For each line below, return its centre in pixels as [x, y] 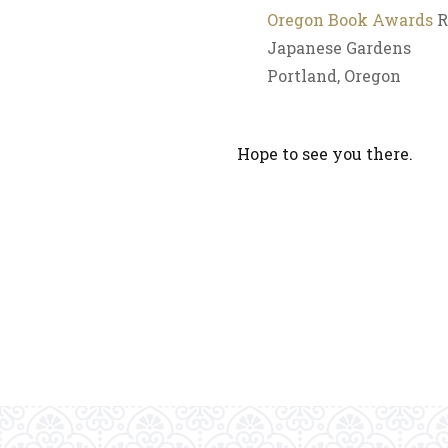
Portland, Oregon [334, 75]
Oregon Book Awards [350, 19]
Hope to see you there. [325, 153]
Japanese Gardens [339, 47]
